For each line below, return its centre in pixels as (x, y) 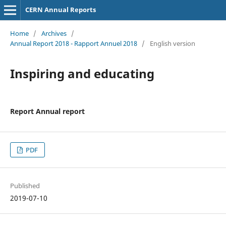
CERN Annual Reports (60, 10)
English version (172, 43)
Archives (54, 33)
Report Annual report (47, 111)
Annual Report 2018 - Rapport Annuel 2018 (73, 43)
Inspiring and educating (82, 73)
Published (25, 186)
